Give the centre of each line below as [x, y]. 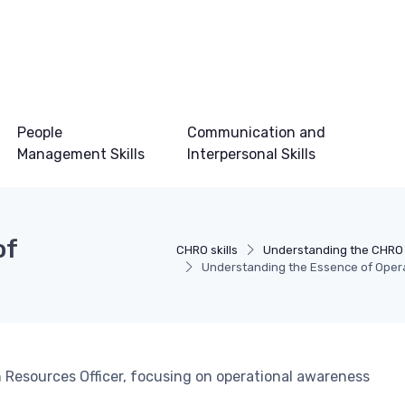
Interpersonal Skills [251, 154]
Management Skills [80, 154]
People [39, 132]
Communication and [256, 132]
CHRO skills [207, 250]
